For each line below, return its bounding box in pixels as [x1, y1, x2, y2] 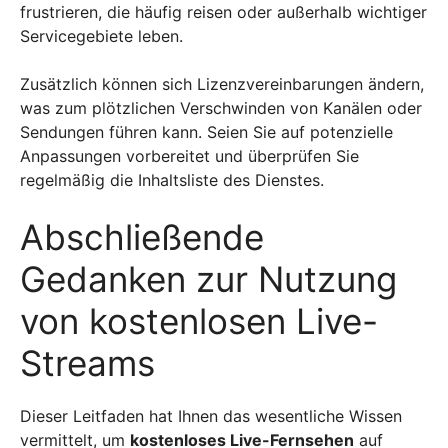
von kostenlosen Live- [20, 299, 378, 342]
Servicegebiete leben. [20, 25, 188, 46]
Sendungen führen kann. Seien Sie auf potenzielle [20, 121, 393, 142]
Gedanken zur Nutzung [20, 257, 397, 300]
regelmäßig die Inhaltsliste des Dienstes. [20, 169, 324, 190]
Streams [20, 341, 155, 384]
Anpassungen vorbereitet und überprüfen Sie [20, 145, 359, 166]
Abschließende [20, 215, 264, 258]
